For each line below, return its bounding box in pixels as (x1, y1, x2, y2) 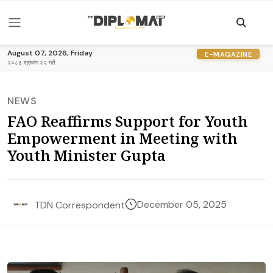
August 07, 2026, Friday (7, 48, 93, 58)
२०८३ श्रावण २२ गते (7, 58, 55, 66)
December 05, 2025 (137, 198, 227, 211)
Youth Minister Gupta (7, 145, 166, 165)
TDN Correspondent (34, 198, 125, 211)
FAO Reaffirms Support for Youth (7, 111, 247, 131)
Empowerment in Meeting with (7, 128, 237, 148)
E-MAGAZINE (205, 49, 252, 58)
